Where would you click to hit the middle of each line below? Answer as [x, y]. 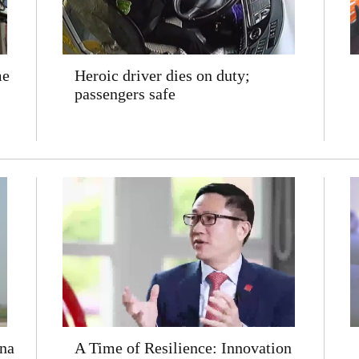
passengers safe [125, 94]
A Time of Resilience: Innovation [183, 348]
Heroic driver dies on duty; [162, 75]
